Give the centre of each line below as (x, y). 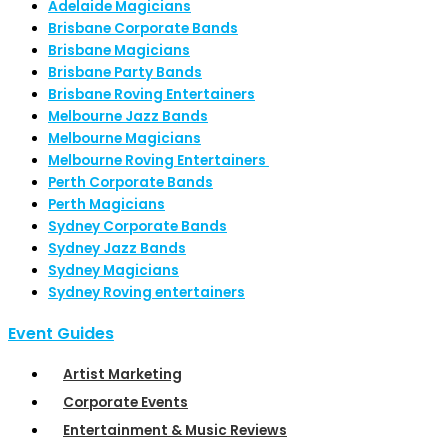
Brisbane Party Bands (125, 73)
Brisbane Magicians (119, 51)
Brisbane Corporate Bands (143, 29)
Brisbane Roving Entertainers (151, 95)
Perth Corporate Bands (130, 183)
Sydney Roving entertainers (146, 293)
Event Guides (61, 334)
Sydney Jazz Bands (117, 249)
